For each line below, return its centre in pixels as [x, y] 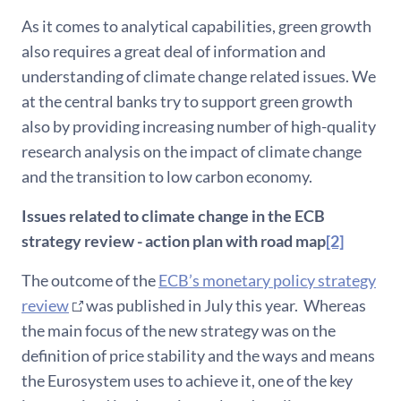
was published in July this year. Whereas [225, 306]
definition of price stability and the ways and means [198, 356]
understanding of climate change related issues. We [199, 77]
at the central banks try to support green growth [187, 102]
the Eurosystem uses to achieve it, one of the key [187, 381]
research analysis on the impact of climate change [192, 152]
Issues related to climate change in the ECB [173, 216]
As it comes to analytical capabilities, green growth [196, 26]
